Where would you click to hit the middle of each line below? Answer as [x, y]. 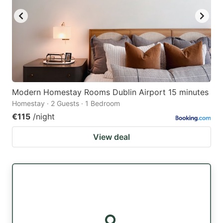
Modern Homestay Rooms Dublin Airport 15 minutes [110, 92]
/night [44, 117]
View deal [111, 137]
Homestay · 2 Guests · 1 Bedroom [66, 104]
